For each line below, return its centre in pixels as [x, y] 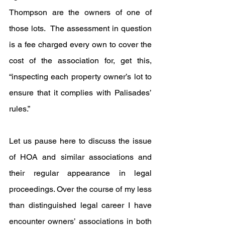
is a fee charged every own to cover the [80, 44]
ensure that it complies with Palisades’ [80, 92]
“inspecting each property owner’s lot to [80, 76]
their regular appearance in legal [80, 173]
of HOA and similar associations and [80, 157]
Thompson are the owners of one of [80, 12]
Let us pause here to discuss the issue [80, 141]
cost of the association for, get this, [80, 60]
